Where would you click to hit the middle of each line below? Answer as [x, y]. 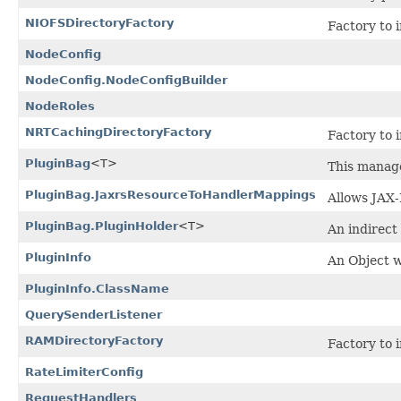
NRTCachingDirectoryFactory [118, 132]
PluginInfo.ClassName [97, 289]
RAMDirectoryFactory [94, 341]
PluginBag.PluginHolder [102, 226]
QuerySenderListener [94, 315]
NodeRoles [60, 107]
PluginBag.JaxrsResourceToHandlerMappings [171, 195]
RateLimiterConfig [84, 372]
